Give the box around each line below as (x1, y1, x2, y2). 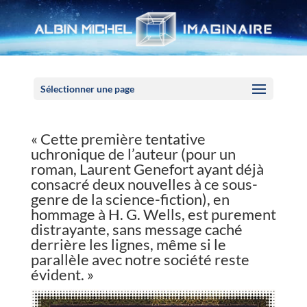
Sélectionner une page (40, 83, 134, 95)
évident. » (30, 265, 94, 284)
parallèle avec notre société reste (30, 250, 249, 269)
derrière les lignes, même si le (30, 235, 226, 254)
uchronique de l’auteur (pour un (30, 145, 236, 163)
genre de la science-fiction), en (30, 190, 230, 208)
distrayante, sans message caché (30, 220, 243, 238)
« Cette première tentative (30, 130, 206, 148)
